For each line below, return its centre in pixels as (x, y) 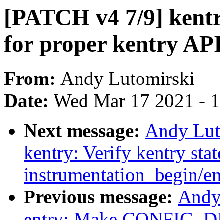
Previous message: (101, 197)
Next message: (84, 131)
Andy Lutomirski (127, 79)
